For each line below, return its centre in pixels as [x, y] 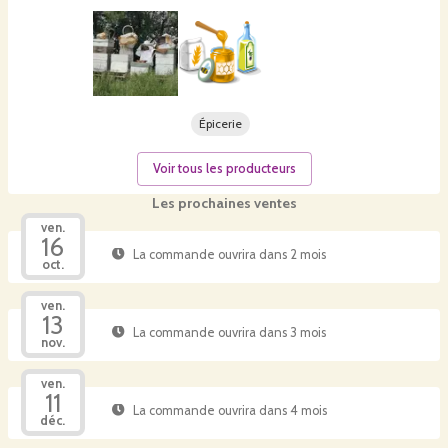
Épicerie [220, 123]
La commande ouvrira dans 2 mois [229, 255]
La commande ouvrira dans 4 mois [229, 411]
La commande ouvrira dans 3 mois [229, 333]
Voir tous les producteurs [224, 168]
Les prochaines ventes [224, 202]
